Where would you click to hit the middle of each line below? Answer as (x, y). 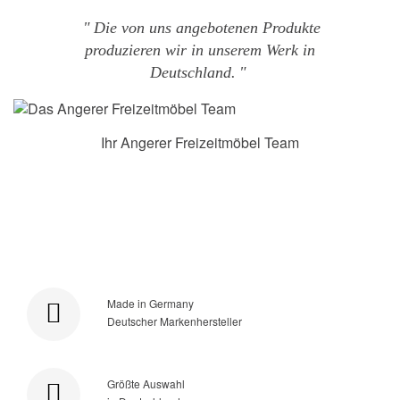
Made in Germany (150, 303)
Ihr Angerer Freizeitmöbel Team (200, 143)
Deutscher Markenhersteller (175, 321)
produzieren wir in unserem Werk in (200, 50)
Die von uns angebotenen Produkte (207, 28)
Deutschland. (192, 73)
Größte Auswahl (146, 383)
